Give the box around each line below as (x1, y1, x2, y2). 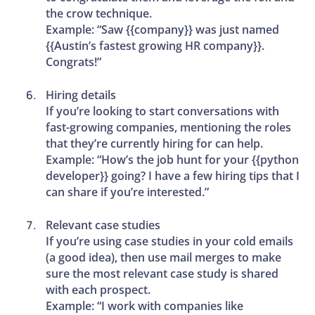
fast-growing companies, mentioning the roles (46, 119, 292, 135)
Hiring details (46, 86, 117, 103)
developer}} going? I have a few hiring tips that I (46, 167, 300, 184)
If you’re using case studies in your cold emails (46, 233, 294, 249)
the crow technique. (46, 5, 153, 21)
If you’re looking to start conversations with (46, 103, 280, 119)
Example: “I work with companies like (46, 297, 244, 314)
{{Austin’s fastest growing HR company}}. (46, 37, 265, 53)
